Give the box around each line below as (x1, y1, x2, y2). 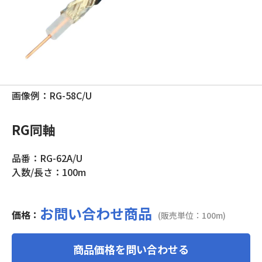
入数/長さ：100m (12, 165, 86, 179)
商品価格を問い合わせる (73, 242, 189, 257)
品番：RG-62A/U (12, 151, 82, 165)
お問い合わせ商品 (40, 203, 152, 223)
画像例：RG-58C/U (12, 88, 92, 102)
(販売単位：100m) (158, 209, 226, 221)
